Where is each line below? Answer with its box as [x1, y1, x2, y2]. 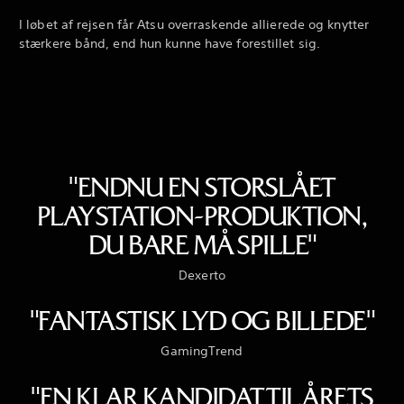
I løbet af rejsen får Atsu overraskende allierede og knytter [19, 15, 370, 32]
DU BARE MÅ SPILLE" [87, 228, 317, 261]
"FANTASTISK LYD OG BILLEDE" [29, 305, 375, 337]
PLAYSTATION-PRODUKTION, [36, 199, 368, 232]
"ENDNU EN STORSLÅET [69, 170, 335, 203]
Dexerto [179, 266, 225, 283]
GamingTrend [161, 343, 243, 360]
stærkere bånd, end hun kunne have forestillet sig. [19, 34, 321, 51]
